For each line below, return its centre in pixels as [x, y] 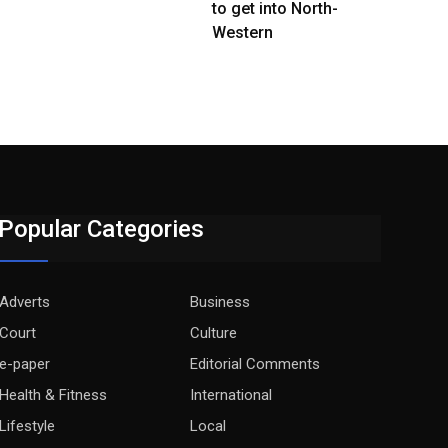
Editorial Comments [255, 364]
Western [242, 32]
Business [220, 302]
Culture [214, 333]
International [231, 395]
